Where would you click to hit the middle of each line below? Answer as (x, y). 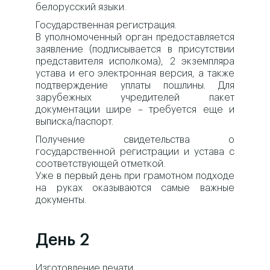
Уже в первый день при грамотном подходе (135, 176)
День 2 (63, 240)
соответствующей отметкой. (101, 164)
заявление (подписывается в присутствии (135, 50)
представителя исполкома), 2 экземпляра (135, 62)
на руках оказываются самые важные (135, 188)
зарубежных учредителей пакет (135, 98)
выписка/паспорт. (75, 122)
